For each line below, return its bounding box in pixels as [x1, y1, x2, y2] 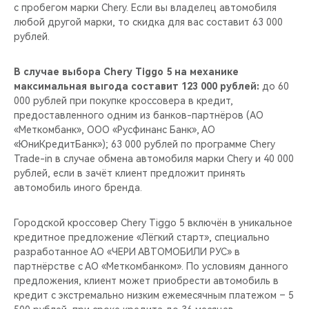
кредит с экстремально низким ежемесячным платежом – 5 [14, 290, 294, 301]
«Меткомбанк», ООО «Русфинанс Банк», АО [14, 124, 215, 135]
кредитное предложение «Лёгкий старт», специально [14, 232, 270, 243]
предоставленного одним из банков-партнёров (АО [14, 110, 263, 121]
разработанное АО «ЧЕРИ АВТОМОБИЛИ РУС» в [14, 246, 240, 257]
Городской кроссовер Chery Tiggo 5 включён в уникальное [14, 217, 292, 228]
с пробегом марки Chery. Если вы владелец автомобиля [14, 2, 277, 13]
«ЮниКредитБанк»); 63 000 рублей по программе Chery [14, 139, 275, 150]
